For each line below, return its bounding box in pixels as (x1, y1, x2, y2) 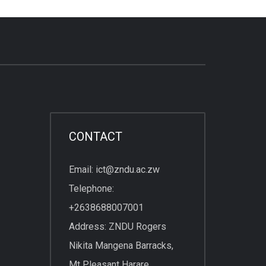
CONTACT (68, 129, 122, 144)
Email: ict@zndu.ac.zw (68, 163, 160, 175)
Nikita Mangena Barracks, (68, 239, 173, 251)
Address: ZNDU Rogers (68, 220, 166, 232)
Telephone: (68, 182, 114, 194)
